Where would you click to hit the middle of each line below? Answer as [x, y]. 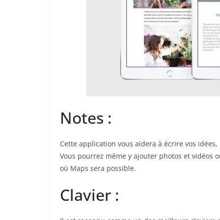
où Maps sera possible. [98, 168]
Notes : [86, 118]
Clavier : [90, 195]
